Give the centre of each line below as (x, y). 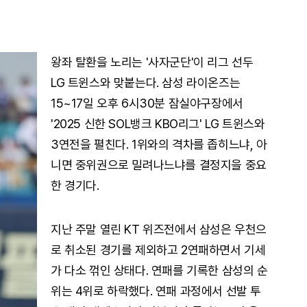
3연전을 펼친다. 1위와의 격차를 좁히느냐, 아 (159, 144)
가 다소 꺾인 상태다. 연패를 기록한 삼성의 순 (159, 270)
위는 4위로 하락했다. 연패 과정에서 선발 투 (156, 291)
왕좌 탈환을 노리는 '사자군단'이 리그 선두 (152, 62)
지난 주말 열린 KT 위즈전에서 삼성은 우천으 (159, 229)
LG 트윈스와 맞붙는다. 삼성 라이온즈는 (146, 83)
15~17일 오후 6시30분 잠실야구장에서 (147, 103)
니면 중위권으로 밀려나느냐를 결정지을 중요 (159, 165)
